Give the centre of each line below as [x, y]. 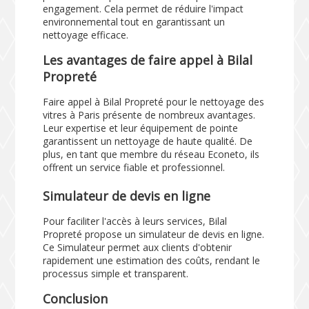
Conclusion [76, 298]
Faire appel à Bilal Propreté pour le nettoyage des [154, 101]
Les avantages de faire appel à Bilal [148, 60]
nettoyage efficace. [86, 34]
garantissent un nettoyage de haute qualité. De [148, 141]
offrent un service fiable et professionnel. [134, 167]
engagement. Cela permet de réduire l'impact [143, 8]
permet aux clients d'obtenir [169, 247]
